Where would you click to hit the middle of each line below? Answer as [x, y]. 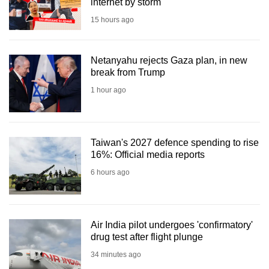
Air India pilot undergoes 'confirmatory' [172, 225]
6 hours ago [110, 172]
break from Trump [128, 72]
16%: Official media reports [148, 154]
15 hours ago [112, 20]
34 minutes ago [116, 254]
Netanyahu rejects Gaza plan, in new [169, 60]
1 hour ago [108, 90]
